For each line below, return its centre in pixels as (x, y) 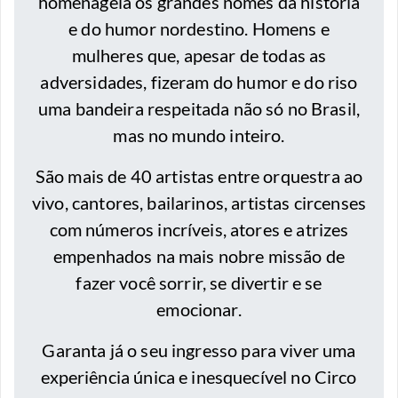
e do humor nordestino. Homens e (199, 29)
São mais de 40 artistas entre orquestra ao (199, 176)
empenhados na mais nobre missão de (199, 256)
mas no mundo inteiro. (199, 135)
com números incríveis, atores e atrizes (199, 230)
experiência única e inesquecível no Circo (199, 377)
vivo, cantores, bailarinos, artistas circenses (199, 203)
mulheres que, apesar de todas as (199, 56)
